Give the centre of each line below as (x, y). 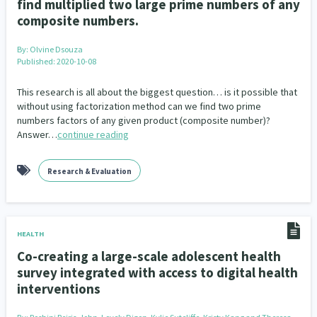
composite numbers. (77, 21)
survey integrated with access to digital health (157, 272)
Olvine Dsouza (56, 49)
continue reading (93, 134)
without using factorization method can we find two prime (139, 106)
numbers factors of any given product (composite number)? (143, 120)
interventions (58, 289)
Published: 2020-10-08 (56, 61)
